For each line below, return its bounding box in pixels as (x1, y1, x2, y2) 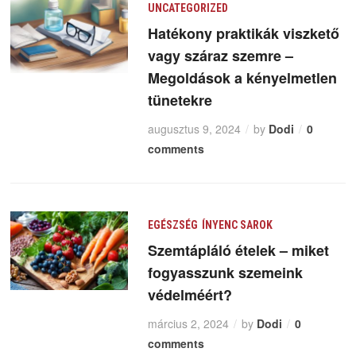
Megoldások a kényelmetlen (147, 68, 337, 89)
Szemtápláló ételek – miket (147, 240, 329, 261)
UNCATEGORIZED (147, 2, 228, 15)
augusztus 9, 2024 (147, 121, 241, 137)
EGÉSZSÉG (147, 219, 198, 232)
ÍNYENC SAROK (201, 219, 273, 232)
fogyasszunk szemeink (147, 262, 303, 284)
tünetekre (147, 90, 212, 111)
